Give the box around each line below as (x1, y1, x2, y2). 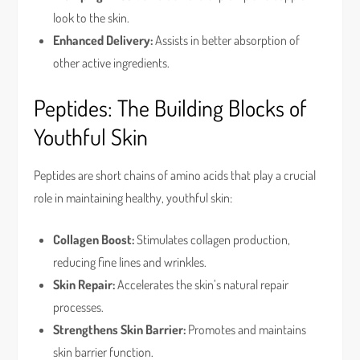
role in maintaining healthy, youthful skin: (34, 190, 233, 206)
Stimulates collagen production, (134, 231, 291, 247)
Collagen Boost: (53, 231, 135, 247)
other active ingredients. (53, 55, 170, 71)
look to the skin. (53, 10, 130, 26)
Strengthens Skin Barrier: (53, 321, 186, 337)
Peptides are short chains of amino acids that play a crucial (34, 167, 317, 183)
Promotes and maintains (186, 321, 307, 337)
